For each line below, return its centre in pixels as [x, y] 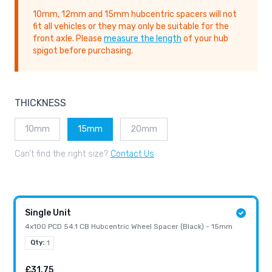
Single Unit [48, 213]
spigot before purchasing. [83, 51]
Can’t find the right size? [63, 154]
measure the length [143, 39]
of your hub [205, 39]
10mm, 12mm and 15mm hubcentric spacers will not [135, 15]
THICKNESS [40, 103]
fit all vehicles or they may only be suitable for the [131, 27]
